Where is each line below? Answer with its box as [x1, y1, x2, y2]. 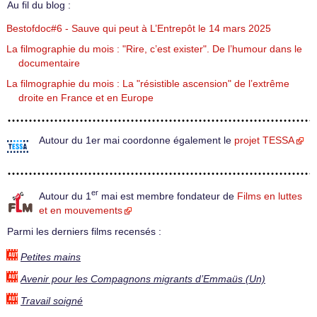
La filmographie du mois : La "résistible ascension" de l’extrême [6, 79, 289, 90]
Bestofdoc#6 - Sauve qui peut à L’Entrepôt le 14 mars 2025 [6, 23, 271, 35]
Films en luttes [237, 190, 302, 202]
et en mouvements [39, 204, 122, 216]
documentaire [18, 58, 80, 69]
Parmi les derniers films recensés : [7, 226, 161, 237]
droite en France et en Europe [18, 93, 154, 104]
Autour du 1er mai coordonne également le [39, 135, 234, 146]
